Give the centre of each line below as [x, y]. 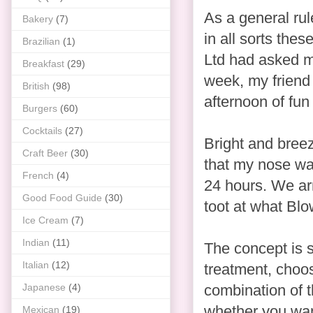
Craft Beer [45, 153]
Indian [36, 242]
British [36, 86]
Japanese [44, 287]
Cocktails [42, 130]
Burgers [40, 108]
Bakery [38, 19]
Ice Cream [45, 220]
